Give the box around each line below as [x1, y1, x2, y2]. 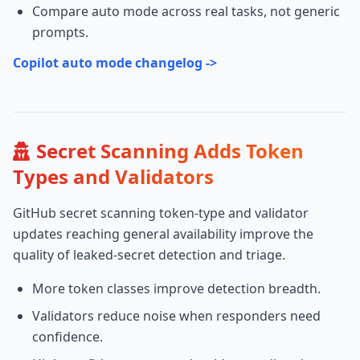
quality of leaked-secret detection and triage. [13, 246, 285, 264]
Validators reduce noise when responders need [32, 307, 321, 325]
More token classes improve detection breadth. [32, 280, 321, 297]
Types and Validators [13, 163, 214, 190]
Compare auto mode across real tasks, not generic [32, 2, 340, 20]
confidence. [32, 328, 103, 346]
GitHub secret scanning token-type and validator [13, 204, 309, 222]
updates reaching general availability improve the [13, 225, 313, 243]
